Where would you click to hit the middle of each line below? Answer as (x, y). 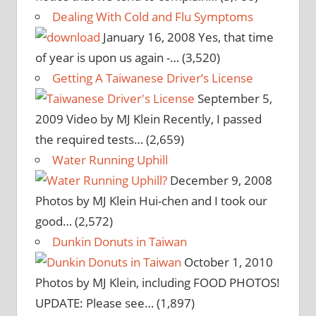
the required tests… (89, 139)
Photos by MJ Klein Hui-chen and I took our (151, 200)
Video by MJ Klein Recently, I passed (164, 119)
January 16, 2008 (147, 37)
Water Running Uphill (110, 159)
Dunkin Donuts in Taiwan (119, 241)
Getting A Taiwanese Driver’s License (152, 78)
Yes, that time (236, 37)
